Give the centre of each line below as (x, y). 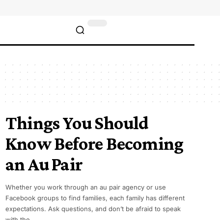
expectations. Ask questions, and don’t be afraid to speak (93, 209)
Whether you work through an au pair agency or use (86, 187)
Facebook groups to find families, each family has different (95, 198)
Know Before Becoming (95, 143)
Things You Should (77, 123)
